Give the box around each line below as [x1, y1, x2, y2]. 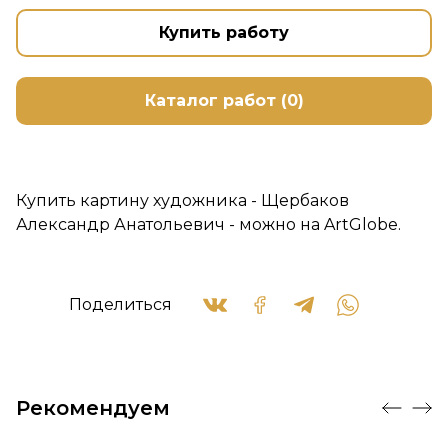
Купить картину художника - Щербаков [16, 191, 349, 211]
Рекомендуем [16, 396, 170, 421]
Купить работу [159, 23, 289, 43]
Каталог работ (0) [144, 91, 304, 111]
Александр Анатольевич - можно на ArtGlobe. [16, 215, 401, 235]
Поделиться [68, 295, 172, 315]
